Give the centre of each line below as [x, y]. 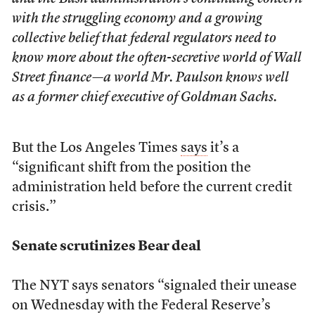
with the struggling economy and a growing [137, 19]
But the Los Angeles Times [96, 148]
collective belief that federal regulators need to [144, 39]
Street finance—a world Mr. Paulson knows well [150, 78]
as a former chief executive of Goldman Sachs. [144, 98]
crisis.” [34, 207]
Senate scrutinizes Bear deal [106, 247]
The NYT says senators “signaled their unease [154, 286]
